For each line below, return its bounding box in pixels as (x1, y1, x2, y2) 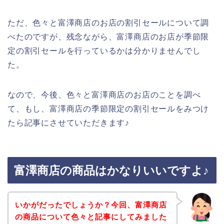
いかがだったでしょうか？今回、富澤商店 (14, 200, 167, 209)
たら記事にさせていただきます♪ (7, 118, 129, 127)
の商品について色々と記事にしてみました (14, 212, 167, 221)
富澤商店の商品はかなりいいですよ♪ (14, 164, 209, 177)
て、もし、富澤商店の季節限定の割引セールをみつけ (7, 104, 209, 113)
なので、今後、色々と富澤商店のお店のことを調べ (7, 90, 201, 99)
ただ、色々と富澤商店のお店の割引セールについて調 (7, 18, 209, 27)
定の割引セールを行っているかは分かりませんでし (7, 46, 201, 55)
